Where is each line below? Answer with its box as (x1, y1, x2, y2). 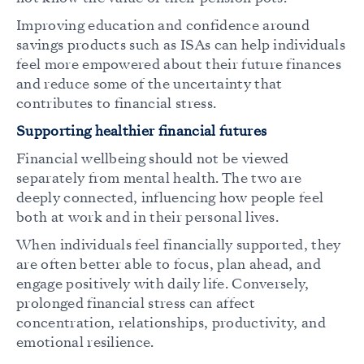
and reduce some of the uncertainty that (16, 75, 283, 94)
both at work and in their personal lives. (16, 208, 279, 227)
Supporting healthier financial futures (16, 122, 267, 141)
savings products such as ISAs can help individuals (16, 36, 346, 55)
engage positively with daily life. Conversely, (16, 275, 310, 294)
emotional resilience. (16, 333, 154, 353)
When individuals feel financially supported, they (16, 236, 341, 255)
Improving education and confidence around (16, 16, 310, 36)
